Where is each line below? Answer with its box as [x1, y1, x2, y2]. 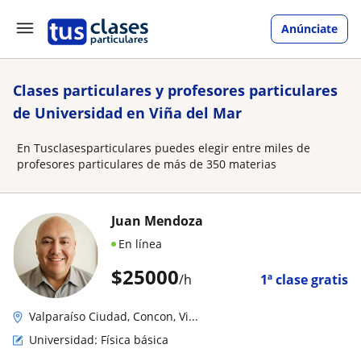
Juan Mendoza [111, 212, 203, 230]
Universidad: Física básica [29, 332, 168, 347]
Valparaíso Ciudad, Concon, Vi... [29, 309, 198, 324]
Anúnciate [281, 21, 338, 36]
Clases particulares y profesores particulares [13, 81, 338, 100]
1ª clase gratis [260, 271, 348, 288]
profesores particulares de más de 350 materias [17, 156, 276, 172]
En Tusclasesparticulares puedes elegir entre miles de [17, 140, 310, 156]
